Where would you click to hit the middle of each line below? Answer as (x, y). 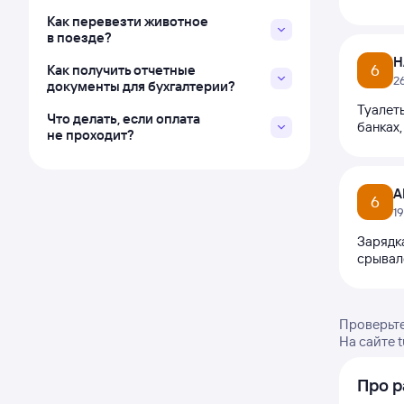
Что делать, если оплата (124, 119)
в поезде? (79, 37)
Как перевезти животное (128, 21)
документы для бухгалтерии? (141, 86)
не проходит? (91, 135)
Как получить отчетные (121, 70)
